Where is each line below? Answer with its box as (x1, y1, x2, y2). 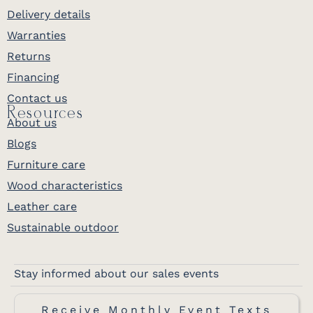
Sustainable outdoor (7, 221, 119, 235)
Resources (7, 103, 84, 124)
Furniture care (7, 158, 85, 172)
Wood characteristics (7, 179, 122, 193)
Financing (7, 71, 59, 85)
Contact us (7, 92, 67, 105)
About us (7, 116, 57, 130)
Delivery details (7, 8, 90, 22)
